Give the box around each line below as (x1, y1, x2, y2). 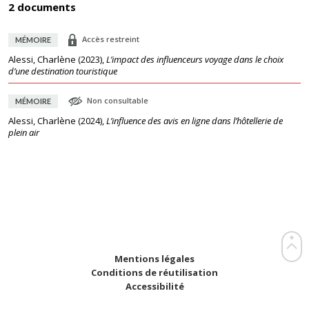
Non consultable (87, 95, 148, 106)
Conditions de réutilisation (91, 266, 218, 279)
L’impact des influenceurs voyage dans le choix (106, 53, 283, 66)
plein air (8, 126, 39, 139)
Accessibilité (125, 280, 184, 292)
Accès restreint (82, 34, 139, 44)
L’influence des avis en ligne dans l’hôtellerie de (106, 114, 283, 127)
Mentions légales (114, 252, 195, 265)
